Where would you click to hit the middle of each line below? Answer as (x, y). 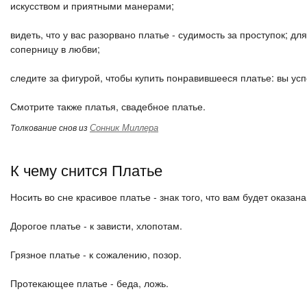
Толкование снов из (50, 127)
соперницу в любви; (55, 49)
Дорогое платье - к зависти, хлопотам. (96, 225)
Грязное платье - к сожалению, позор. (96, 254)
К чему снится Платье (86, 170)
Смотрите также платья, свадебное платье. (108, 106)
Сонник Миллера (124, 127)
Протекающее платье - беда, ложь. (89, 283)
